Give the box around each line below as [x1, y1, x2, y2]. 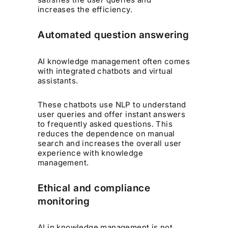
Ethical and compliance [38, 182, 151, 194]
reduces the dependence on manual [38, 128, 175, 138]
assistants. [38, 75, 78, 85]
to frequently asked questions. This [38, 119, 173, 129]
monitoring [38, 195, 90, 207]
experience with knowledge [38, 148, 144, 158]
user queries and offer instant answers [38, 109, 186, 119]
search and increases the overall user [38, 138, 182, 148]
